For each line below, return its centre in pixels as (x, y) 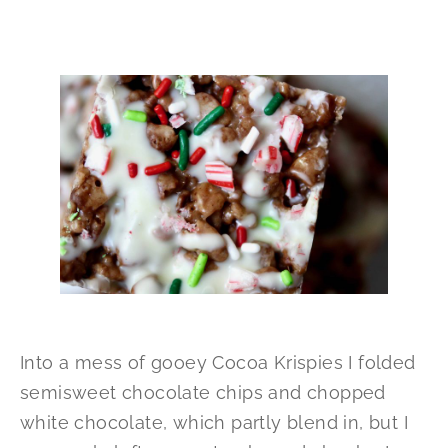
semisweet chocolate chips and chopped (203, 393)
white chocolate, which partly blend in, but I (214, 423)
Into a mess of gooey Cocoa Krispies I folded (218, 363)
